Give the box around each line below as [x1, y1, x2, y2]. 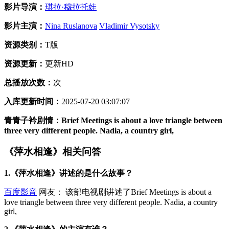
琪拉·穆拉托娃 [45, 3, 97, 12]
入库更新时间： [4, 97, 61, 106]
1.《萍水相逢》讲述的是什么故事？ [4, 168, 133, 177]
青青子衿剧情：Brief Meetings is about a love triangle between [4, 116, 222, 125]
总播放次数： [4, 78, 53, 87]
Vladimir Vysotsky [99, 21, 159, 31]
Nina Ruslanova [45, 21, 97, 31]
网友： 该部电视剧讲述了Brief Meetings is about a [37, 187, 212, 196]
